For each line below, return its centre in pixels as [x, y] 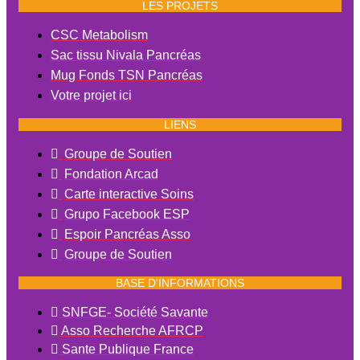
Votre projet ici [91, 95]
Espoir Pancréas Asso [127, 234]
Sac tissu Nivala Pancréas [126, 55]
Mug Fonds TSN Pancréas [127, 75]
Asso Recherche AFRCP [132, 331]
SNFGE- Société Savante [135, 313]
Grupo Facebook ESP [127, 214]
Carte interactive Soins [129, 194]
